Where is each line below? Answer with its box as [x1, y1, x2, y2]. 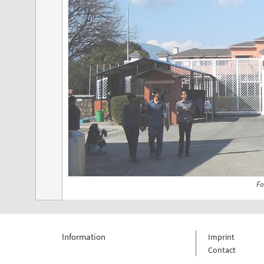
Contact [207, 245, 236, 256]
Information [61, 231, 105, 243]
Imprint [207, 232, 235, 243]
